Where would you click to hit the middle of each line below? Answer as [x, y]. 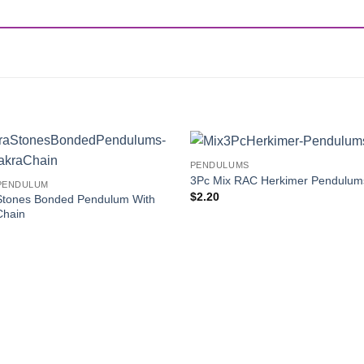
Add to [145, 175]
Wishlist [145, 186]
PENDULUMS [219, 165]
